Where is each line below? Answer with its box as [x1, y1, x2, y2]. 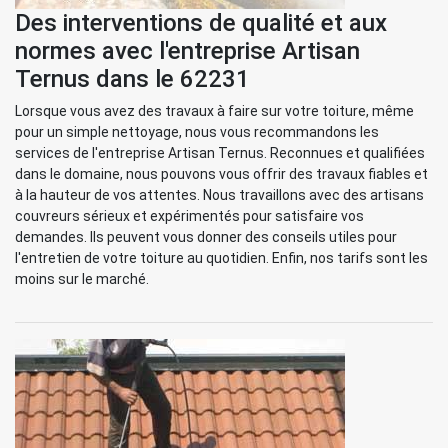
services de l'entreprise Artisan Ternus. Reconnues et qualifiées [15, 145, 425, 161]
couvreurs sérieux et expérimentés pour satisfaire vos [15, 208, 364, 224]
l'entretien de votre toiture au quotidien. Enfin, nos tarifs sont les [15, 250, 428, 266]
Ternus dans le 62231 [15, 65, 250, 93]
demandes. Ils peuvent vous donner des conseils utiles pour [15, 229, 397, 245]
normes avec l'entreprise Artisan [15, 37, 360, 65]
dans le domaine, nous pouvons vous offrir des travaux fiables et [15, 166, 428, 182]
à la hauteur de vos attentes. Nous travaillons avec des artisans [15, 187, 424, 203]
